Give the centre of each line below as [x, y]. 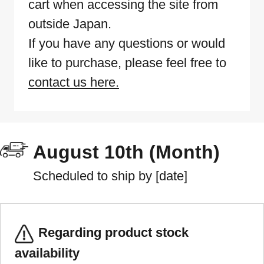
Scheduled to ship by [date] [110, 176]
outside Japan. [70, 24]
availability [47, 253]
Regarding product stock [113, 233]
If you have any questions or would [127, 44]
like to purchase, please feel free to [127, 63]
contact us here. [74, 82]
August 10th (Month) [126, 152]
